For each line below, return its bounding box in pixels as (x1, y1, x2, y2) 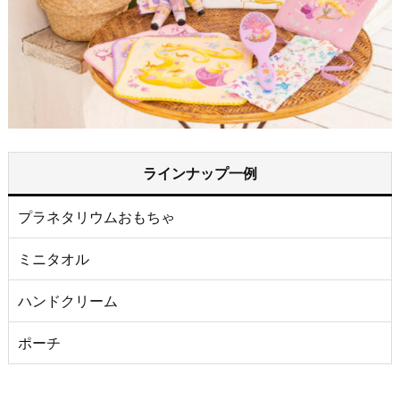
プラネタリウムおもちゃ (18, 207, 175, 226)
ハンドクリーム (18, 291, 118, 310)
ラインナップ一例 (143, 163, 257, 182)
